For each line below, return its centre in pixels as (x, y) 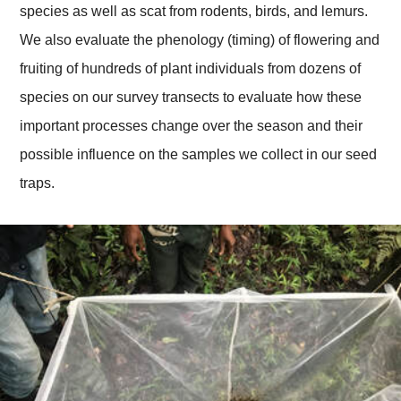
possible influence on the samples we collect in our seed (199, 154)
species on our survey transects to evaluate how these (191, 97)
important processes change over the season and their (192, 125)
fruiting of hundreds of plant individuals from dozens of (191, 68)
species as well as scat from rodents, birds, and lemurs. (194, 11)
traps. (38, 183)
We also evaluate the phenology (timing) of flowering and (200, 39)
